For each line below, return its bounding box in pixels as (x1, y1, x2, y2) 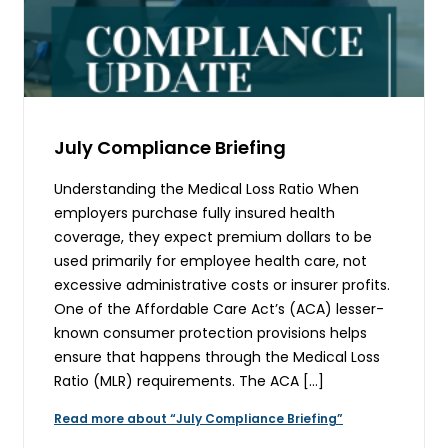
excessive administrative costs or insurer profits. (54, 274, 390, 295)
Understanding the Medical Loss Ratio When (54, 178, 359, 199)
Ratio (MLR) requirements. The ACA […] (54, 370, 324, 391)
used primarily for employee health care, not (54, 250, 367, 271)
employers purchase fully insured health (54, 202, 335, 223)
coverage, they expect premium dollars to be (54, 226, 372, 247)
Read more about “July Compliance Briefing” (54, 409, 343, 427)
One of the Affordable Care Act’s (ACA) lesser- (54, 298, 384, 319)
